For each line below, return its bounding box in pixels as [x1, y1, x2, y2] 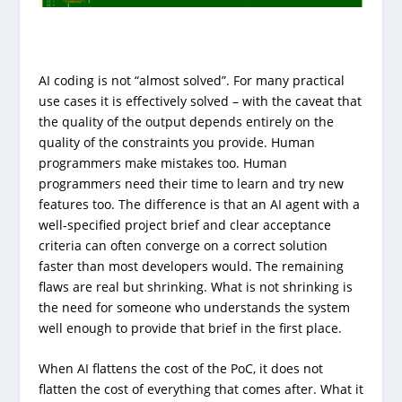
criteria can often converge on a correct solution [38, 236, 328, 254]
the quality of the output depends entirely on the [38, 112, 334, 130]
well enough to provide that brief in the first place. [38, 319, 342, 336]
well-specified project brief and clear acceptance [38, 215, 331, 233]
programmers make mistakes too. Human [38, 153, 287, 171]
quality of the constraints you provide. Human [38, 133, 315, 151]
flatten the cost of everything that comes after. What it [38, 380, 363, 398]
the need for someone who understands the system [38, 298, 350, 316]
